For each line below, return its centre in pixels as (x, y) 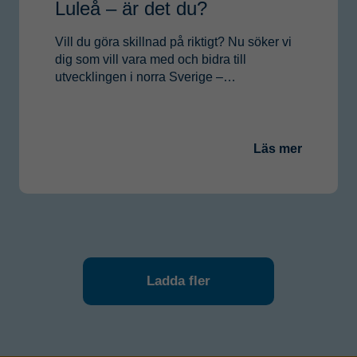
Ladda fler (178, 281)
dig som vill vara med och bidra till (151, 59)
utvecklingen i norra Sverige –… (145, 76)
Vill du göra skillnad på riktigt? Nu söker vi (173, 41)
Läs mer (278, 148)
